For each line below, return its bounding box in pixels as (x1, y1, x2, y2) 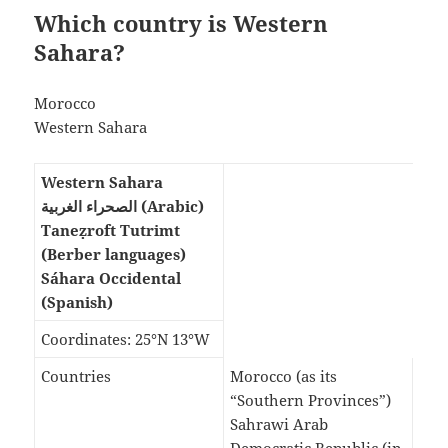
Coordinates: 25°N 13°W (41, 329, 211, 350)
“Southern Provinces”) (230, 390, 392, 411)
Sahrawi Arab (230, 414, 329, 435)
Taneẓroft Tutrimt (41, 220, 181, 241)
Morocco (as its (230, 366, 338, 387)
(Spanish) (41, 292, 114, 313)
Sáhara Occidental (41, 268, 182, 289)
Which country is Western (34, 8, 329, 39)
